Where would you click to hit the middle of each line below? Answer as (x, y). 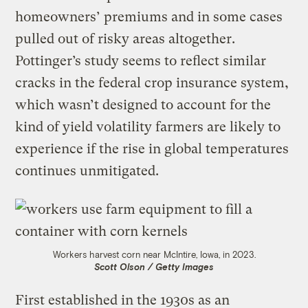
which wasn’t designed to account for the (143, 105)
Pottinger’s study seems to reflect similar (141, 61)
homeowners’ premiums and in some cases (149, 17)
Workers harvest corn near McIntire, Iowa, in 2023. (154, 255)
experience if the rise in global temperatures (152, 149)
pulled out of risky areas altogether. (125, 39)
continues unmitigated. (89, 171)
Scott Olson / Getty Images (154, 267)
